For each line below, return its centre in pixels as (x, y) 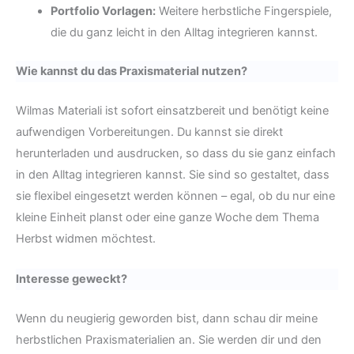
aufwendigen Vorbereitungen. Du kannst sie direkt (149, 132)
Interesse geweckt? (72, 279)
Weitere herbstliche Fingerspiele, (243, 11)
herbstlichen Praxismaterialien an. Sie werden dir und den (169, 340)
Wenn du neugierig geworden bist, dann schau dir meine (167, 319)
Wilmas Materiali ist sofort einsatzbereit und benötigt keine (172, 111)
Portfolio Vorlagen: (103, 11)
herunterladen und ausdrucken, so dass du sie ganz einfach (176, 154)
